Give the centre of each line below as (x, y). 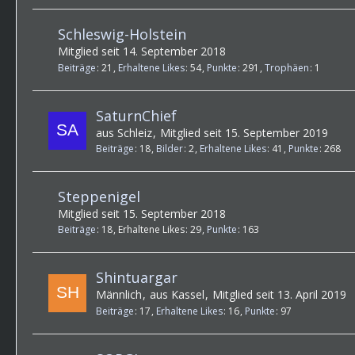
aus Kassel (177, 295)
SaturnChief (136, 115)
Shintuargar (137, 278)
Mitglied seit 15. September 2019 (244, 132)
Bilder (170, 149)
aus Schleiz (124, 132)
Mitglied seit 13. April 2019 (279, 295)
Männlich (119, 295)
